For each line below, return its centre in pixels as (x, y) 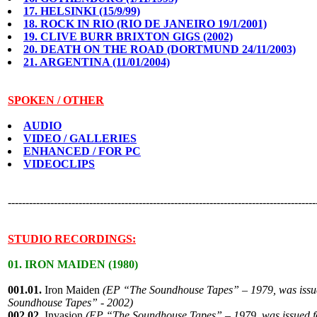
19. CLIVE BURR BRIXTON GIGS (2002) (128, 36)
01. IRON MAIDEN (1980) (73, 264)
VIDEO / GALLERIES (80, 138)
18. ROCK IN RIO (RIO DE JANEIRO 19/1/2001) (145, 24)
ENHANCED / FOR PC (82, 151)
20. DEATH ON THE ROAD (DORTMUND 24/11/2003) (160, 49)
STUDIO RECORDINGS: (72, 239)
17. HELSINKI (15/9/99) (82, 11)
